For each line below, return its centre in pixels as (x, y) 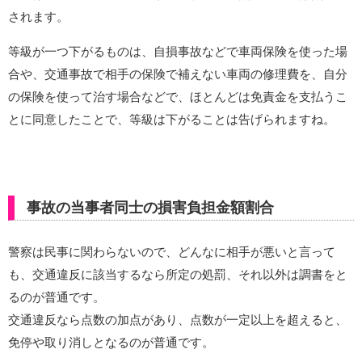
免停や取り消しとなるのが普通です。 (111, 342)
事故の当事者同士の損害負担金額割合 (150, 208)
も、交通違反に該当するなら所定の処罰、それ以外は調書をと (178, 274)
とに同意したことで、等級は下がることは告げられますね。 (172, 119)
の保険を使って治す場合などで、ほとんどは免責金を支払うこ (178, 97)
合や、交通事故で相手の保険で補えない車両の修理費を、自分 (178, 74)
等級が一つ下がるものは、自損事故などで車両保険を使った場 (178, 51)
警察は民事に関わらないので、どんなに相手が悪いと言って (172, 252)
